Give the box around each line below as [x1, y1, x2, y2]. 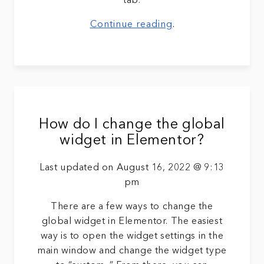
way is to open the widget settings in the [40, 232, 224, 242]
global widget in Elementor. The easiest [41, 217, 223, 227]
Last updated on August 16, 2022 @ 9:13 [39, 163, 225, 173]
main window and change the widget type [37, 246, 227, 256]
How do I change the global [39, 118, 225, 133]
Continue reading [90, 20, 173, 30]
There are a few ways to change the [51, 202, 213, 212]
